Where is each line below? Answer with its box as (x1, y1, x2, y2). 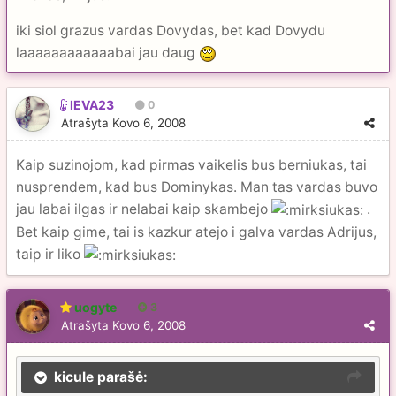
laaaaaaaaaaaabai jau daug (16, 44, 199, 62)
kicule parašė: (54, 369, 148, 385)
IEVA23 (70, 97, 114, 112)
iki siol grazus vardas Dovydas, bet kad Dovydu (16, 22, 325, 40)
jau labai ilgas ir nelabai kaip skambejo (16, 201, 271, 217)
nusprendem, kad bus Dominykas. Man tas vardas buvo (16, 179, 377, 195)
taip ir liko (16, 246, 84, 263)
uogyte (74, 300, 117, 315)
